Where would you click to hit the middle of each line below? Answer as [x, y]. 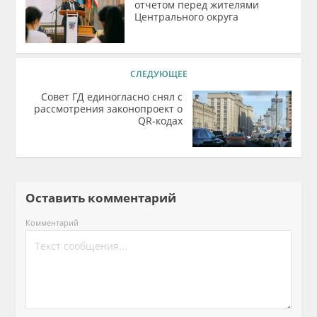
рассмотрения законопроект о [108, 109]
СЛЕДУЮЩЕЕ [158, 74]
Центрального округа [187, 17]
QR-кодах [160, 121]
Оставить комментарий [107, 198]
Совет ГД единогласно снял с [111, 97]
